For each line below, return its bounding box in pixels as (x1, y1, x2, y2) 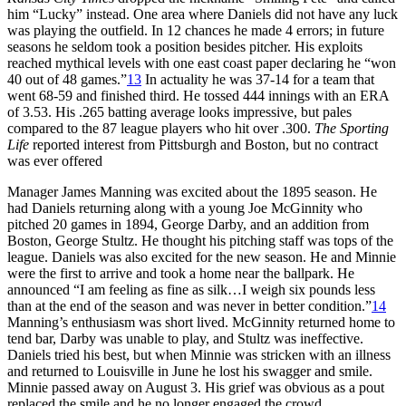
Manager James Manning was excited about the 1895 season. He (7, 183, 377, 199)
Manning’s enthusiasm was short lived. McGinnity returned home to (7, 314, 395, 330)
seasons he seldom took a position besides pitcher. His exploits (7, 38, 362, 54)
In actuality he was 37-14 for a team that (141, 71, 374, 87)
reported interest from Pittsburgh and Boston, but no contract (33, 136, 378, 152)
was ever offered (7, 152, 102, 169)
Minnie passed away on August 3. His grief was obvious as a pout (7, 379, 384, 395)
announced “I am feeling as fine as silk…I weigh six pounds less (7, 281, 375, 297)
